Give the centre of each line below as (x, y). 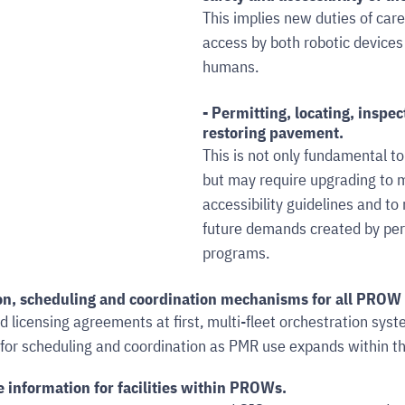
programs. (236, 253)
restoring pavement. (275, 132)
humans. (231, 66)
